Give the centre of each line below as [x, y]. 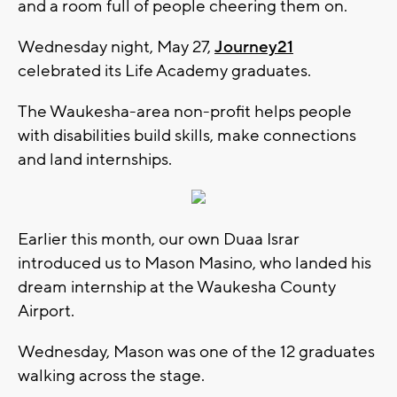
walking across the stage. [111, 375]
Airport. [46, 311]
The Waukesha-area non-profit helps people [185, 111]
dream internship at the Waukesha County [177, 287]
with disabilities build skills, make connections [187, 135]
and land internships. [97, 159]
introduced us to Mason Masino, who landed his [195, 263]
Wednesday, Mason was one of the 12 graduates [196, 351]
